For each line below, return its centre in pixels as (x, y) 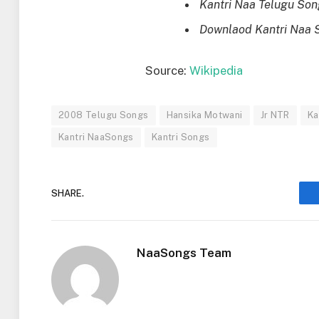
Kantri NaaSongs (96, 137)
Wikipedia (216, 71)
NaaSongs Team (184, 253)
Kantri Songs (181, 137)
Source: (168, 71)
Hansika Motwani (204, 115)
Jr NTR (275, 115)
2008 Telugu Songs (104, 115)
